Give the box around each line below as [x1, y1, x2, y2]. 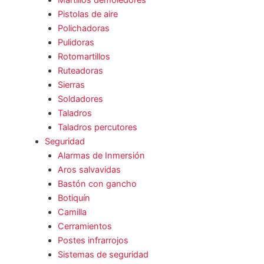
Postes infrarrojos [57, 235, 128, 246]
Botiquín [57, 193, 90, 204]
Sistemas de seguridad [57, 249, 148, 260]
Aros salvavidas [57, 164, 121, 176]
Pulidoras [57, 37, 94, 48]
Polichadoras [57, 23, 110, 34]
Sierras [57, 80, 85, 91]
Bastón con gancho [57, 179, 137, 190]
